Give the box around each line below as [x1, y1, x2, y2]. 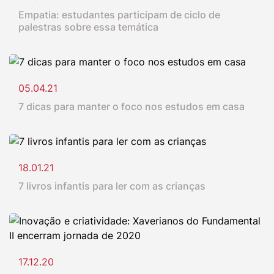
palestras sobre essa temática [18, 21, 158, 34]
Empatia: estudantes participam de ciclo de [18, 9, 220, 21]
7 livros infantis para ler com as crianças [18, 180, 206, 193]
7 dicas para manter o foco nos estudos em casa [18, 100, 245, 113]
